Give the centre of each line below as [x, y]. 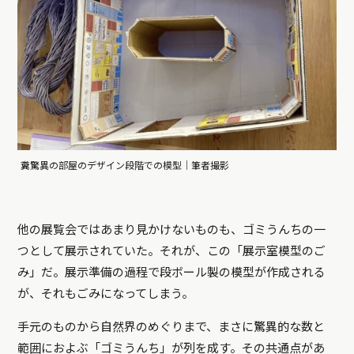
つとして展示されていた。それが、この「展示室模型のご [172, 251]
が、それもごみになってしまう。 [106, 294]
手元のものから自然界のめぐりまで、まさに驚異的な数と [171, 327]
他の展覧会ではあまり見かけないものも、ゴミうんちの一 [172, 230]
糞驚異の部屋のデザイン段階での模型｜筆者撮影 [125, 166]
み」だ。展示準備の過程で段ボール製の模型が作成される [172, 272]
